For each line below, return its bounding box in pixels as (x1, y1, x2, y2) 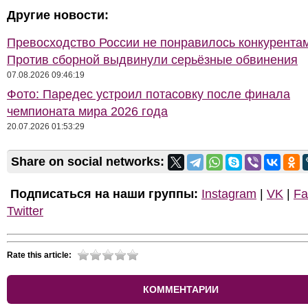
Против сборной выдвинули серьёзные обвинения (7, 53, 298, 67)
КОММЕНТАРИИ (143, 284, 219, 296)
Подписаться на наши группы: (7, 187, 198, 201)
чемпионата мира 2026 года (7, 104, 168, 118)
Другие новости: (7, 8, 109, 22)
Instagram (201, 187, 256, 201)
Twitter (7, 204, 43, 219)
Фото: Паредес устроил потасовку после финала (7, 87, 290, 101)
